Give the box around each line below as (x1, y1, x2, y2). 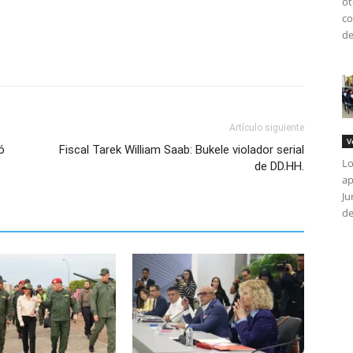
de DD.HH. (255, 159, 304, 173)
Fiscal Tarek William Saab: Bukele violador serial (59, 143, 304, 157)
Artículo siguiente (229, 122, 304, 133)
